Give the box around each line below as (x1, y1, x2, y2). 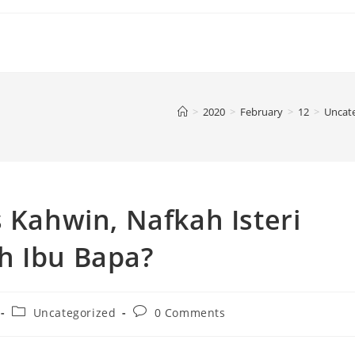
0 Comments (154, 305, 226, 320)
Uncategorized (32, 305, 116, 320)
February (240, 105, 283, 119)
